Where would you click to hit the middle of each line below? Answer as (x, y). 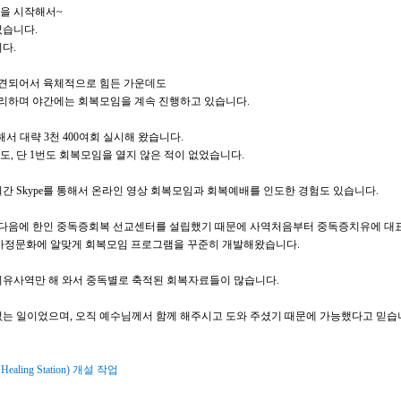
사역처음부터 (283, 226)
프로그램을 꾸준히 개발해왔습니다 (214, 244)
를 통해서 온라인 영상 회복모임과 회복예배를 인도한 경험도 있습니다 (209, 191)
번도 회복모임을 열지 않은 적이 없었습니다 (138, 155)
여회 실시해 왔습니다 (130, 137)
